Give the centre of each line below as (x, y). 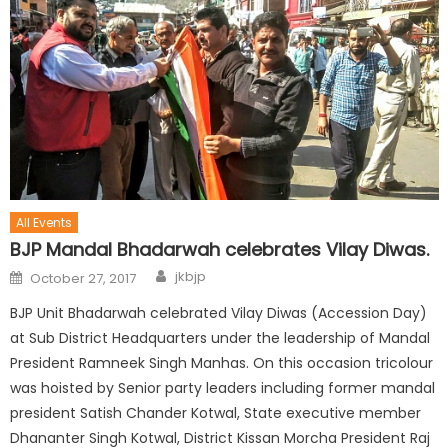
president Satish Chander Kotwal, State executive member (216, 413)
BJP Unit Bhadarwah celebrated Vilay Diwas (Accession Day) (219, 313)
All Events (44, 223)
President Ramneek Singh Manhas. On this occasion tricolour (222, 363)
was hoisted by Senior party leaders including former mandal (223, 388)
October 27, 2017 (83, 279)
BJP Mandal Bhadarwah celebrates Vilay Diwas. (220, 250)
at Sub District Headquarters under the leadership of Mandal (220, 338)
